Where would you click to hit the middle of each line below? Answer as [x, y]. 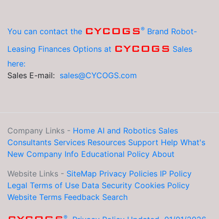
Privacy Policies [128, 174]
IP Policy [176, 174]
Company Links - [40, 131]
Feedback [82, 197]
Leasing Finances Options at [61, 49]
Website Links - [37, 174]
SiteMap [82, 174]
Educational [103, 154]
